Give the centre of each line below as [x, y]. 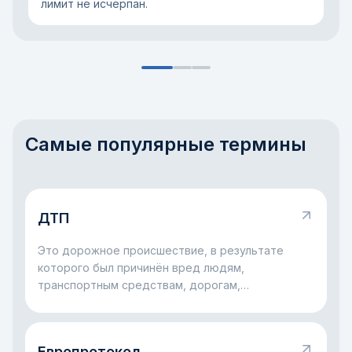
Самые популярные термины [166, 144]
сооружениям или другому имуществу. [146, 302]
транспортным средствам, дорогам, [139, 285]
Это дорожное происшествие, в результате [161, 250]
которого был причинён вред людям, [141, 268]
